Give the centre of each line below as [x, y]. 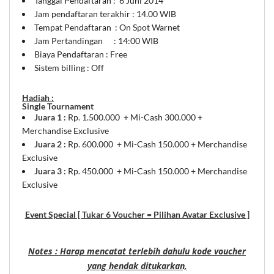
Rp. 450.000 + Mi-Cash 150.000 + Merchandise [157, 171]
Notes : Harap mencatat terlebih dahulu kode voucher [137, 251]
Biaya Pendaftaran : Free [81, 54]
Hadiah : [38, 97]
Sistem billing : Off [69, 67]
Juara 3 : [50, 171]
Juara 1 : [51, 117]
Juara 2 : [51, 144]
